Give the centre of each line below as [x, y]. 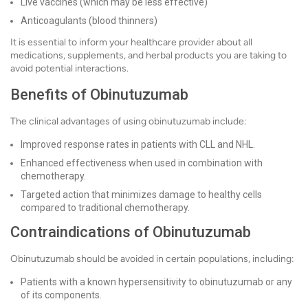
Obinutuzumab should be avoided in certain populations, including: [152, 259]
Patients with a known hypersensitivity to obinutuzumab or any [156, 282]
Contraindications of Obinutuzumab [131, 232]
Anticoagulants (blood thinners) [89, 21]
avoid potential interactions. [69, 68]
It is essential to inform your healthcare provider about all [131, 42]
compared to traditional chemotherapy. [105, 208]
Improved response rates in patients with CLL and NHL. [138, 144]
